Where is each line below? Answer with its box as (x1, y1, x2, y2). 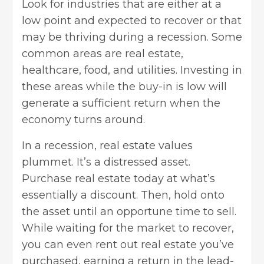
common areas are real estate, (22, 47, 183, 60)
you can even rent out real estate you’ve (22, 237, 234, 251)
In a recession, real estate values (22, 138, 193, 152)
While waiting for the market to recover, (22, 221, 234, 235)
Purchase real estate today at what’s (22, 171, 215, 185)
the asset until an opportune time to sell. (22, 204, 236, 218)
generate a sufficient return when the (22, 96, 220, 110)
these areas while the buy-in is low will (22, 80, 227, 93)
